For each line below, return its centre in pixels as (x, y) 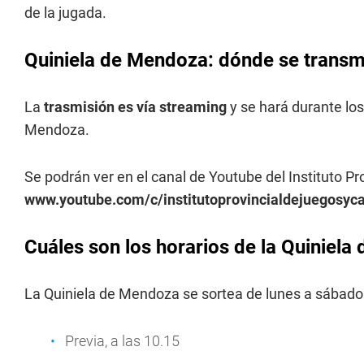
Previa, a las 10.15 (122, 341)
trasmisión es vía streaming (135, 107)
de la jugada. (65, 13)
